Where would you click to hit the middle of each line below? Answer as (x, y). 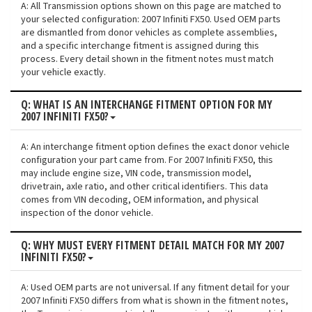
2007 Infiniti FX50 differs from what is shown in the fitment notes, (155, 301)
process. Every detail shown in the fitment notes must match (147, 60)
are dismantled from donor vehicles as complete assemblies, (149, 33)
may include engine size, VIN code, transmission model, (136, 174)
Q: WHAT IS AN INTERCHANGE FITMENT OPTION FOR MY (147, 105)
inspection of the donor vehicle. (87, 213)
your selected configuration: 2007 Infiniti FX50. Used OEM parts (151, 20)
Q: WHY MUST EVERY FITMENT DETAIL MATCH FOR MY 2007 (153, 245)
